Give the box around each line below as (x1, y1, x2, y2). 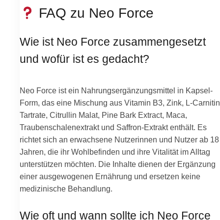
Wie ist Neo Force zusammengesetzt (20, 35, 206, 48)
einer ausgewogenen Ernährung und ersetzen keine (20, 171, 200, 181)
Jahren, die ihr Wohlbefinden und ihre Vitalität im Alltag (20, 147, 210, 156)
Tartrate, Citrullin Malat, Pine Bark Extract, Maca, (20, 110, 187, 119)
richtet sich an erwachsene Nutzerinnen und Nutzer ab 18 (20, 135, 219, 144)
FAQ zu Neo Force (35, 5, 154, 21)
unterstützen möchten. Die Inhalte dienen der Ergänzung (20, 159, 216, 168)
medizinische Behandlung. (20, 184, 112, 193)
